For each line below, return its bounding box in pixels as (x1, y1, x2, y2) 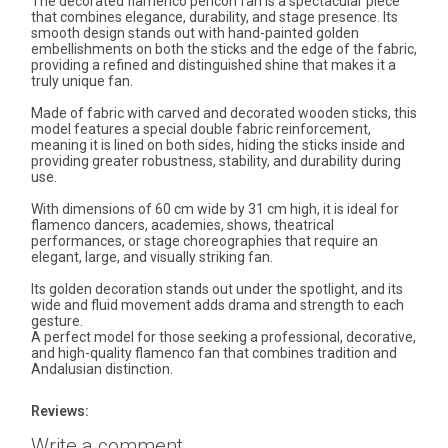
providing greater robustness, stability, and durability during (31, 153, 401, 170)
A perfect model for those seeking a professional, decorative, (31, 329, 416, 346)
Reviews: (31, 403, 89, 420)
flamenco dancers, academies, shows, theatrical (31, 217, 334, 234)
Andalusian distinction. (31, 361, 173, 378)
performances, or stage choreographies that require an (31, 233, 378, 250)
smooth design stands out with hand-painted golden (31, 25, 359, 42)
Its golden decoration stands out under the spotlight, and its (31, 281, 403, 298)
